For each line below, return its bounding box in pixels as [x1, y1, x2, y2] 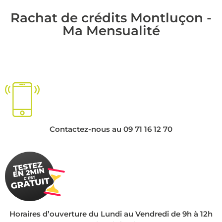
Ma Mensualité [62, 22, 160, 39]
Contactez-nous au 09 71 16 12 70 [50, 124, 172, 134]
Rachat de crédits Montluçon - [10, 9, 212, 26]
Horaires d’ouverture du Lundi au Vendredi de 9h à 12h [9, 209, 213, 219]
